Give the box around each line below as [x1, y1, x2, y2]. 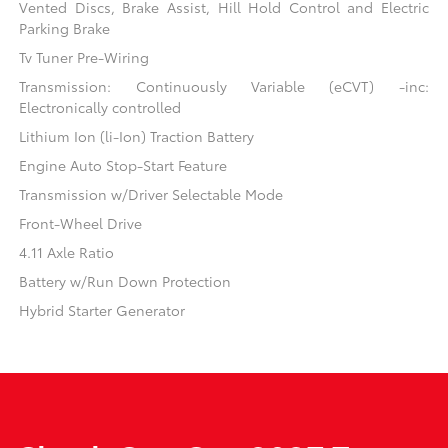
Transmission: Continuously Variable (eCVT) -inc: [19, 75, 429, 96]
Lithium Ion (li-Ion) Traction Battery [19, 125, 255, 146]
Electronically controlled [19, 96, 182, 117]
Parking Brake [19, 17, 111, 38]
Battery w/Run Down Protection [19, 270, 232, 291]
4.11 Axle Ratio [19, 241, 115, 262]
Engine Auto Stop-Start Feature [19, 154, 228, 175]
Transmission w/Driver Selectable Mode [19, 183, 284, 204]
